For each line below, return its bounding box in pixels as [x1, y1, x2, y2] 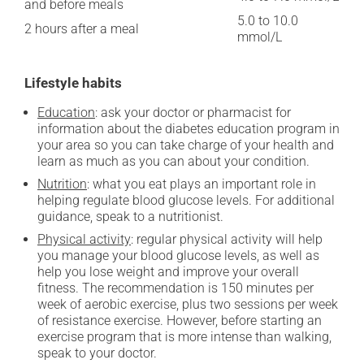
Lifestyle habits [24, 75, 122, 91]
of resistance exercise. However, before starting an [37, 313, 322, 328]
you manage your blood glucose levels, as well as [37, 248, 319, 263]
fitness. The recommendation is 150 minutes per [37, 280, 314, 296]
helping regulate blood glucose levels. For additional [37, 193, 335, 208]
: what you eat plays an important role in [87, 176, 316, 192]
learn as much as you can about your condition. [37, 154, 310, 169]
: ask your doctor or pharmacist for [95, 105, 291, 120]
